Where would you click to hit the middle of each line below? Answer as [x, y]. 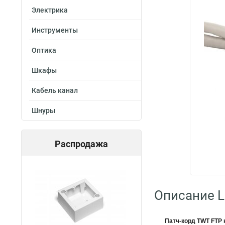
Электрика [50, 10]
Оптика [44, 50]
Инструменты [55, 30]
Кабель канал [55, 90]
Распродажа [81, 144]
